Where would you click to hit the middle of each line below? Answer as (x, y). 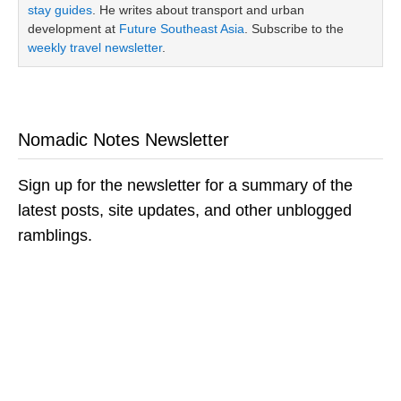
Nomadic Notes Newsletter (124, 140)
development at (73, 29)
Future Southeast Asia (182, 29)
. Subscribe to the (294, 29)
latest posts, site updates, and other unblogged (185, 210)
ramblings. (55, 235)
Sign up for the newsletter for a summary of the (185, 185)
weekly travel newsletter (95, 47)
